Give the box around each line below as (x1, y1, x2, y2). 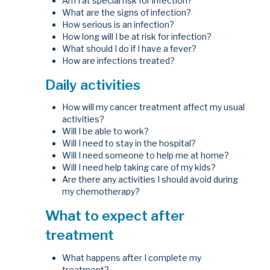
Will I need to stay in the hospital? (62, 138, 196, 149)
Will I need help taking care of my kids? (62, 162, 216, 173)
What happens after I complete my (62, 252, 202, 263)
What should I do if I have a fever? (62, 43, 197, 54)
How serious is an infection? (62, 19, 175, 30)
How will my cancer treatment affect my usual (62, 102, 245, 113)
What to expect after (45, 207, 185, 225)
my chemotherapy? (62, 186, 140, 197)
